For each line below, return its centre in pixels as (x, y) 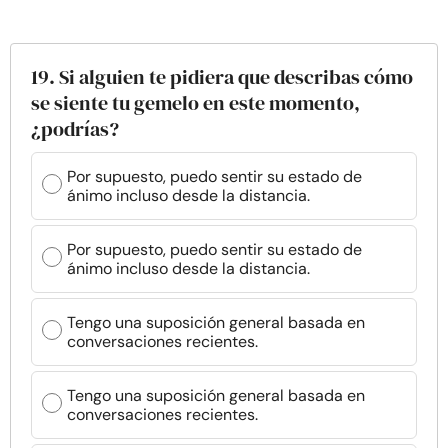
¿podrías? (75, 129)
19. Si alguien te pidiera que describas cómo (222, 77)
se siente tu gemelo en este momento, (195, 103)
